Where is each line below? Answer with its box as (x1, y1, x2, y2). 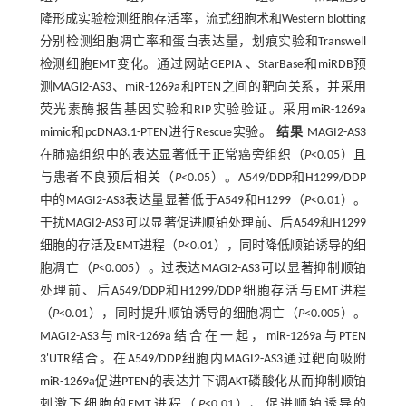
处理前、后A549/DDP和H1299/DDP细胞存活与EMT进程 (39, 284, 367, 298)
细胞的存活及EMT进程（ (39, 238, 179, 253)
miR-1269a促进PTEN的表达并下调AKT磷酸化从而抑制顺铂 (39, 374, 367, 389)
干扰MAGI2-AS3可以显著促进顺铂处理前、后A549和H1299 (39, 216, 367, 230)
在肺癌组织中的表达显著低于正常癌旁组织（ (39, 148, 305, 162)
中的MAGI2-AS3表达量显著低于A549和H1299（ (39, 193, 305, 208)
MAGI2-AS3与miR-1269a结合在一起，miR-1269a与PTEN (39, 329, 367, 343)
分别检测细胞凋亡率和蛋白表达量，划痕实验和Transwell (39, 34, 367, 49)
